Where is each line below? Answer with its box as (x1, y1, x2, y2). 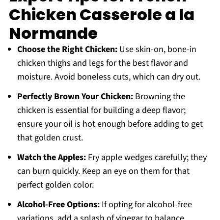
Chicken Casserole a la (8, 3, 194, 26)
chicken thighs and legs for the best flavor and (17, 57, 188, 70)
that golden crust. (17, 132, 83, 144)
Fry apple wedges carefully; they (85, 151, 207, 164)
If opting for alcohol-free (99, 198, 192, 211)
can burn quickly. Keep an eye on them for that (17, 165, 190, 178)
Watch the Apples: (17, 151, 86, 164)
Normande (8, 22, 98, 45)
